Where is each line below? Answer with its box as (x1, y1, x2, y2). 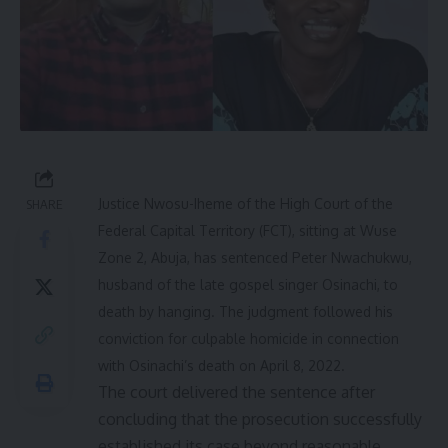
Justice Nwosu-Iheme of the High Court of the (98, 195, 393, 213)
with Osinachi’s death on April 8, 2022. (98, 357, 345, 375)
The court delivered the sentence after (98, 382, 375, 403)
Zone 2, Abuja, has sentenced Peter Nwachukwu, (98, 249, 412, 267)
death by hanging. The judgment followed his (98, 303, 393, 321)
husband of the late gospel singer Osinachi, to (98, 276, 398, 294)
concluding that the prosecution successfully (98, 409, 422, 430)
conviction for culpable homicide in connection (98, 330, 399, 348)
